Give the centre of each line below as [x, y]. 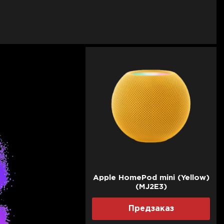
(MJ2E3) [151, 186]
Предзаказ [151, 208]
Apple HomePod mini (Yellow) [151, 177]
